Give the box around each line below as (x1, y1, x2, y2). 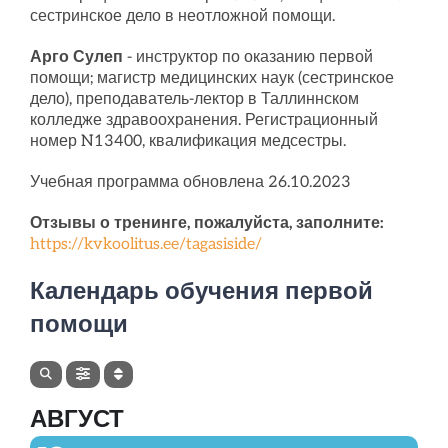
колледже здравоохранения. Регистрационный (29, 111, 378, 130)
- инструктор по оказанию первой (126, 48, 373, 67)
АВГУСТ (29, 402, 124, 435)
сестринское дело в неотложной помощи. (29, 7, 335, 26)
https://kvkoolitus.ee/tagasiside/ (29, 235, 262, 254)
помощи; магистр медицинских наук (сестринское (29, 69, 394, 88)
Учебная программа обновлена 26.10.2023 (29, 173, 351, 192)
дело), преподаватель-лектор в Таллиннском (29, 90, 359, 109)
